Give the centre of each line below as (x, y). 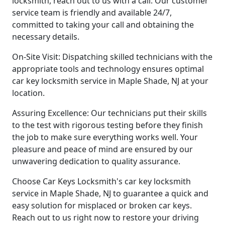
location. (28, 93)
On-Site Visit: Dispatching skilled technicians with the (112, 57)
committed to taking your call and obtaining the (103, 24)
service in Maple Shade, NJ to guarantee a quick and (110, 193)
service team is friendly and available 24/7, (92, 12)
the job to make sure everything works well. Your (105, 137)
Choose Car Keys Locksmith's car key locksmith (101, 181)
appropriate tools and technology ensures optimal (108, 69)
